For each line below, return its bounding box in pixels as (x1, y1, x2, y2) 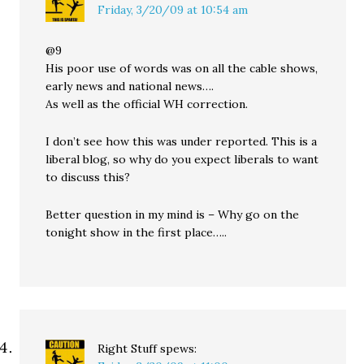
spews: (160, 341, 197, 356)
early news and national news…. (45, 79, 214, 93)
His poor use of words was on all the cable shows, (45, 61, 318, 76)
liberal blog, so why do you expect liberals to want (45, 152, 319, 167)
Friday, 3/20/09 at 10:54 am (97, 2, 249, 17)
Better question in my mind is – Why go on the (45, 207, 300, 222)
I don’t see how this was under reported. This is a (45, 134, 318, 149)
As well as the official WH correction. (45, 97, 249, 111)
